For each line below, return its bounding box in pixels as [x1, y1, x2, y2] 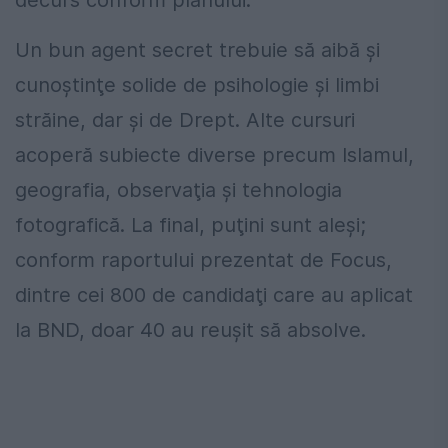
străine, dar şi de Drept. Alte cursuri [15, 107, 355, 132]
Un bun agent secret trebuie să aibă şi [15, 37, 380, 62]
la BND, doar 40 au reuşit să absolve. [15, 317, 366, 342]
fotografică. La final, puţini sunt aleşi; [15, 212, 366, 237]
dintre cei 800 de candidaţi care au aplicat [15, 282, 413, 307]
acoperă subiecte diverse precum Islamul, [15, 142, 414, 167]
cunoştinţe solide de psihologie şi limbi [15, 72, 379, 97]
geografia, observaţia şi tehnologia [15, 177, 342, 202]
